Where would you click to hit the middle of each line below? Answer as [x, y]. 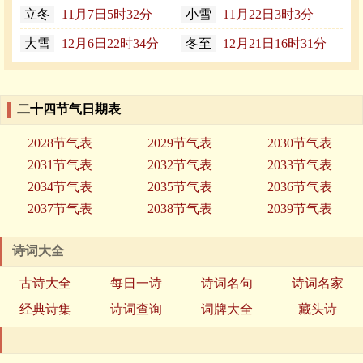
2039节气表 [299, 209]
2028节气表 [60, 143]
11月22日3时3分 [267, 15]
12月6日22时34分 [109, 44]
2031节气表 [60, 165]
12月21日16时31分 [273, 44]
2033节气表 [299, 165]
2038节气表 [179, 209]
